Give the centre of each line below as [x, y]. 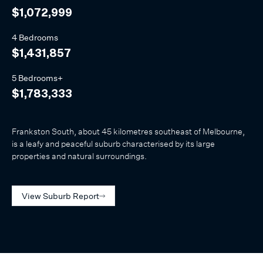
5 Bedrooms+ [37, 78]
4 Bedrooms [35, 38]
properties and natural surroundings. [79, 156]
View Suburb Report [60, 196]
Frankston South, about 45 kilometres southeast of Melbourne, [128, 131]
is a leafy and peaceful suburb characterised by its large [113, 144]
